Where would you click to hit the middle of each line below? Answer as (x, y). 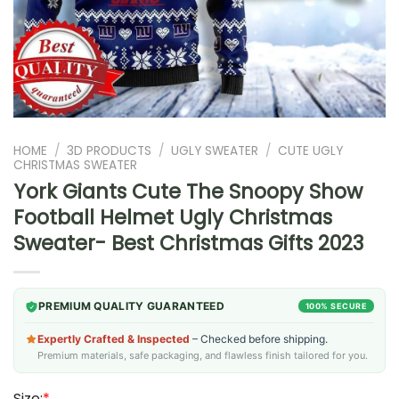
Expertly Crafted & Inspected (114, 338)
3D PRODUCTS (110, 151)
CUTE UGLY (311, 151)
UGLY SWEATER (215, 151)
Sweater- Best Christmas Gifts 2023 (188, 243)
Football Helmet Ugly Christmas (173, 217)
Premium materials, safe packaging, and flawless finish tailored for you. (203, 355)
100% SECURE (336, 305)
